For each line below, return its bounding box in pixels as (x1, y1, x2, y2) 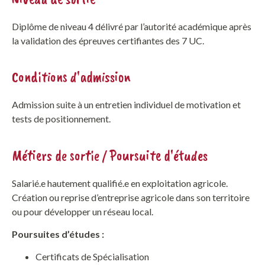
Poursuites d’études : (12, 228, 106, 240)
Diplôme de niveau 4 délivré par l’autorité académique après (12, 20, 251, 32)
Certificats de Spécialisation (35, 251, 149, 263)
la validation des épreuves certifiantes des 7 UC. (12, 34, 204, 46)
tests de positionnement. (12, 113, 111, 125)
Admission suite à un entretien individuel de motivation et (12, 99, 241, 111)
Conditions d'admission (12, 67, 131, 87)
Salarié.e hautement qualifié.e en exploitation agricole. (12, 177, 228, 189)
